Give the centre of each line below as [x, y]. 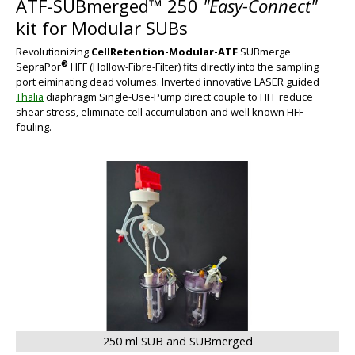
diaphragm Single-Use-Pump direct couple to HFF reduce [178, 96]
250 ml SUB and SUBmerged [177, 341]
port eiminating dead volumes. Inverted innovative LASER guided [168, 81]
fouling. [34, 126]
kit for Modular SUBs [102, 28]
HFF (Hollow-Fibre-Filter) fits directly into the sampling [193, 66]
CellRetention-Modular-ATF [164, 51]
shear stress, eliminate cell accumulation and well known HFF [160, 111]
